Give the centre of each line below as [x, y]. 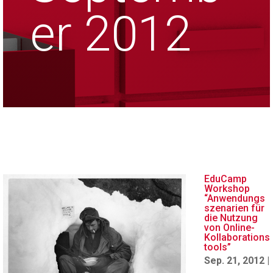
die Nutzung [231, 218]
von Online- [229, 228]
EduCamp [225, 179]
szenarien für [234, 208]
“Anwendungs [235, 198]
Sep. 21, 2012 [234, 261]
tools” [218, 247]
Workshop [227, 189]
